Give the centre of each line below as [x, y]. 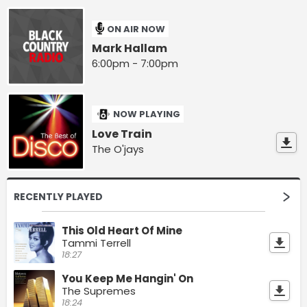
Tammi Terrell [96, 243]
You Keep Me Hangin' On [127, 278]
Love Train [122, 134]
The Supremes [99, 291]
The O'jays [118, 149]
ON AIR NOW [136, 29]
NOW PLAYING [147, 114]
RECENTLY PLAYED [58, 197]
